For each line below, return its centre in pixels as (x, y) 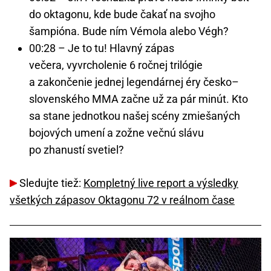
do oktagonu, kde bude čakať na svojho (122, 14)
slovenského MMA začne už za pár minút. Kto (139, 99)
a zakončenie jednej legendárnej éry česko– (134, 82)
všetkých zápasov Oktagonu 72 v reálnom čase (122, 200)
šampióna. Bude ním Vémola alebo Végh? (129, 31)
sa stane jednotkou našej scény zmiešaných (135, 116)
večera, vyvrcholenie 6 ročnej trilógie (116, 65)
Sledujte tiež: (50, 183)
